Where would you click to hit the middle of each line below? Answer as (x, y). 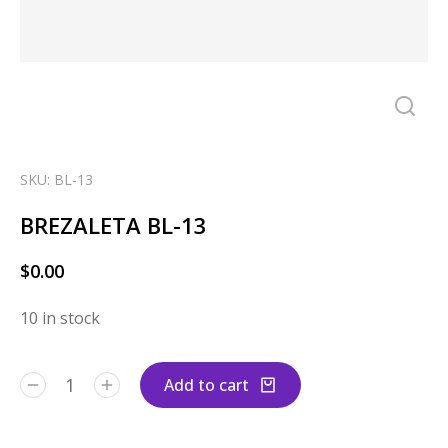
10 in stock (60, 317)
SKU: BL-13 (56, 179)
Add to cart (206, 384)
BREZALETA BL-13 (113, 224)
